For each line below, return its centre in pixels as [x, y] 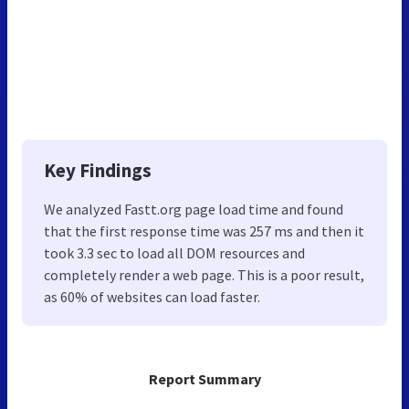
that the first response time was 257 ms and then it [204, 231]
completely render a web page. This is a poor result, [204, 274]
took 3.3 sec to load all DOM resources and [174, 252]
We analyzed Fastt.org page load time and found [194, 209]
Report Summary [204, 378]
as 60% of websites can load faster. [152, 296]
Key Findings [98, 170]
